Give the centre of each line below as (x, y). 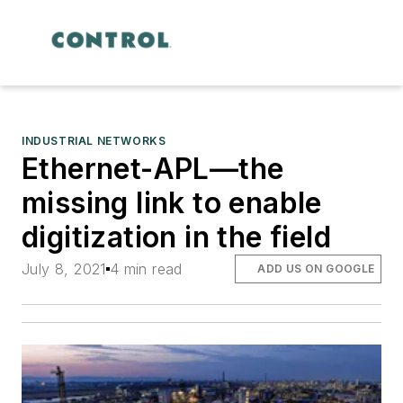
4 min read (146, 269)
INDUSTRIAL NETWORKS (94, 140)
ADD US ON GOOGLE (316, 268)
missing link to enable (172, 202)
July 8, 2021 (64, 269)
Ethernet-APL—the (153, 168)
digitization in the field (176, 237)
